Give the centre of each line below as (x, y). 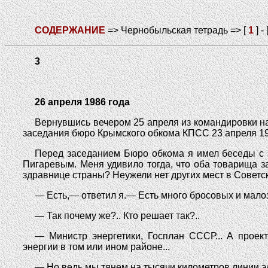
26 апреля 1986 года (82, 102)
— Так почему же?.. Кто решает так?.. (117, 216)
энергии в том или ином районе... (96, 247)
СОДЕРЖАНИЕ (70, 30)
